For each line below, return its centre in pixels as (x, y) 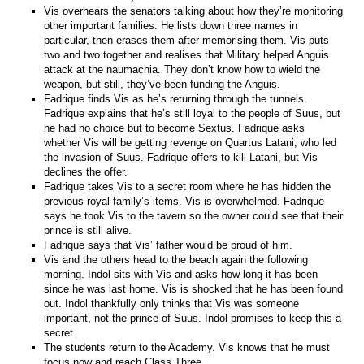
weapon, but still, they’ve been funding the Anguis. (162, 84)
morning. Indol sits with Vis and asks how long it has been (181, 274)
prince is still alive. (88, 230)
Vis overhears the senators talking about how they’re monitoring (194, 11)
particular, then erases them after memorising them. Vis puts (187, 40)
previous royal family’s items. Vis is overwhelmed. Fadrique (184, 201)
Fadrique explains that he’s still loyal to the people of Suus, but (193, 113)
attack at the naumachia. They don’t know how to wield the (182, 69)
